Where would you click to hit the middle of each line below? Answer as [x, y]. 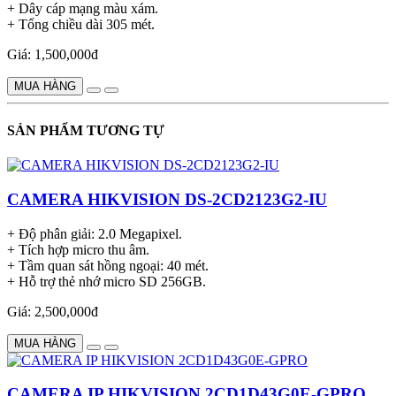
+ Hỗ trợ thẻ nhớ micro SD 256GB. [107, 281]
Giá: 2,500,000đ [53, 311]
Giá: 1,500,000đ [53, 54]
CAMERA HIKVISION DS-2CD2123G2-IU [167, 199]
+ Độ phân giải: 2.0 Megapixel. [95, 233]
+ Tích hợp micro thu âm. [78, 249]
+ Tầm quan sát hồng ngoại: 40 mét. [108, 265]
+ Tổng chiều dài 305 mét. [81, 24]
